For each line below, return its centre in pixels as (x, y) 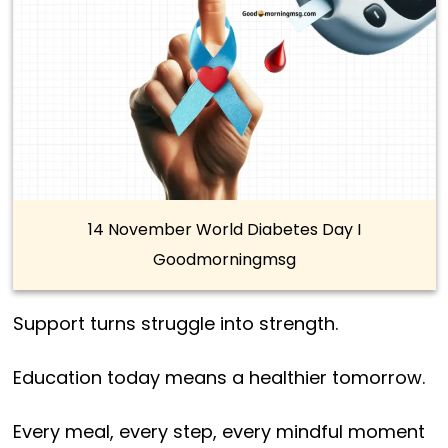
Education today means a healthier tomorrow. (218, 377)
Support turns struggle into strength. (175, 323)
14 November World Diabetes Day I (224, 229)
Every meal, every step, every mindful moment (218, 431)
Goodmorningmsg (224, 259)
